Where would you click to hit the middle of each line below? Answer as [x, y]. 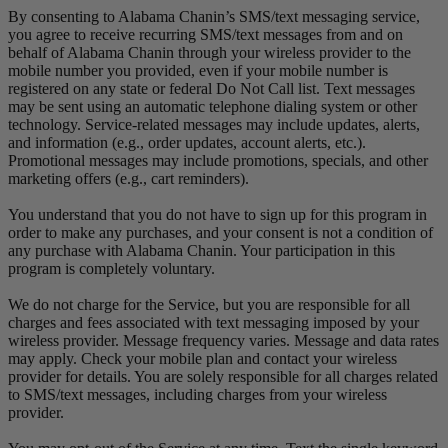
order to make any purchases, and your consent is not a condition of [220, 232]
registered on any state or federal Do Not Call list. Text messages [211, 88]
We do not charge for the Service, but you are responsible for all [209, 304]
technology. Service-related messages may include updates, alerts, [214, 124]
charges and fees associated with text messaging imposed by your [213, 322]
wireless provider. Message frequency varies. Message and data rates [223, 340]
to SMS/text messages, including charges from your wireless [197, 394]
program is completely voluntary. [111, 268]
